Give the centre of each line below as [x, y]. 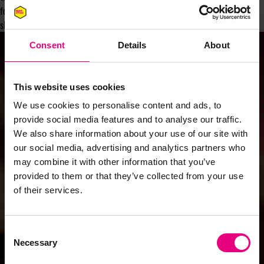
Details [132, 45]
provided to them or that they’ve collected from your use [128, 176]
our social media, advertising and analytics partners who [129, 148]
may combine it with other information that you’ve [115, 162]
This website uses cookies [70, 87]
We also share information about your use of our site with [131, 133]
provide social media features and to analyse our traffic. [128, 119]
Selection [22, 245]
